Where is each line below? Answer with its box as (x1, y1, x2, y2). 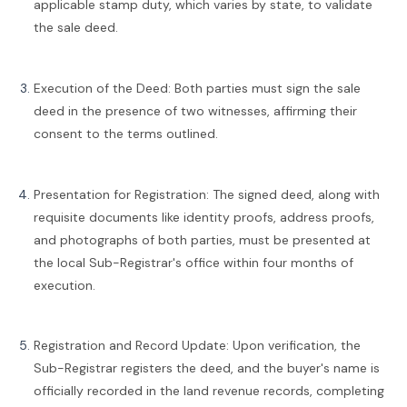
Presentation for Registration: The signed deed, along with (34, 185, 380, 203)
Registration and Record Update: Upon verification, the (34, 337, 361, 354)
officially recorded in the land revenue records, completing (34, 382, 384, 400)
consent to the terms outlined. (34, 124, 218, 142)
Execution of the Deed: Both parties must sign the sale (34, 79, 361, 96)
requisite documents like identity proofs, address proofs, (34, 208, 374, 225)
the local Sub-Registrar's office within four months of (34, 253, 353, 271)
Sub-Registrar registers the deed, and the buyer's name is (34, 360, 380, 377)
